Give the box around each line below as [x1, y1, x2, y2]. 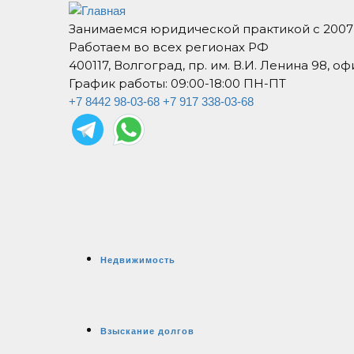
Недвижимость [100, 254, 175, 265]
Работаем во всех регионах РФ [69, 39, 269, 55]
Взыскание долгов [100, 326, 194, 336]
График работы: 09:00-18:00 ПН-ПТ [69, 75, 286, 91]
